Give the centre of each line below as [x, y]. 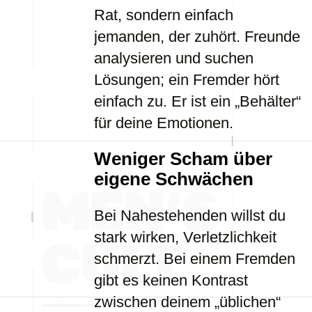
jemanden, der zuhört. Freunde [197, 37]
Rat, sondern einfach [164, 15]
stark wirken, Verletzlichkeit [185, 237]
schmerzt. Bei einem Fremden [195, 259]
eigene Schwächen [174, 179]
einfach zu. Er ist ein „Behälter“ [197, 101]
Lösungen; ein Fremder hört [187, 80]
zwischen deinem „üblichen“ [187, 302]
